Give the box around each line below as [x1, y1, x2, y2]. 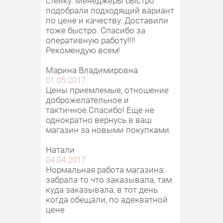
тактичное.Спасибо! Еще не [46, 104, 154, 115]
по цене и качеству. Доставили [46, 14, 168, 26]
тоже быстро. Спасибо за [46, 24, 145, 36]
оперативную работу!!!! [46, 34, 135, 46]
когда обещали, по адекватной [46, 193, 168, 205]
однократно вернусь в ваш [46, 113, 151, 125]
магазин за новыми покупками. [46, 123, 171, 135]
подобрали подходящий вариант [46, 4, 174, 16]
